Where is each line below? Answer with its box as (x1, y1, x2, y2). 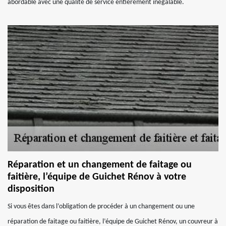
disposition (8, 184, 54, 194)
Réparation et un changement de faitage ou (8, 160, 192, 170)
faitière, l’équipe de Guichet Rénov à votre (8, 172, 186, 182)
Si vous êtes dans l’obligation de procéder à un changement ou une (8, 203, 195, 210)
